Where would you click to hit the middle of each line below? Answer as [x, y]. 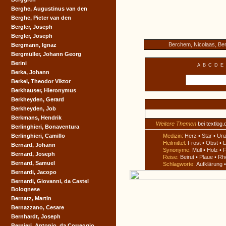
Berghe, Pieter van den [41, 18]
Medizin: [174, 136]
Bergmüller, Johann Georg [46, 54]
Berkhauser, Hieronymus [44, 90]
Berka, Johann [30, 72]
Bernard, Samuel [33, 163]
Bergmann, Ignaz [34, 45]
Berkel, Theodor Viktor [41, 81]
